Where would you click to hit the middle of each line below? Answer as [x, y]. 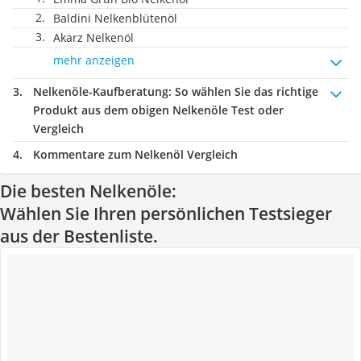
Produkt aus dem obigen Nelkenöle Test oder [158, 110]
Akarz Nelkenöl [93, 37]
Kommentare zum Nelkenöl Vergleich [135, 154]
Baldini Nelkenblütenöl [115, 18]
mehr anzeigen [94, 60]
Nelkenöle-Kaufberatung [101, 91]
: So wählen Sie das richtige [243, 91]
